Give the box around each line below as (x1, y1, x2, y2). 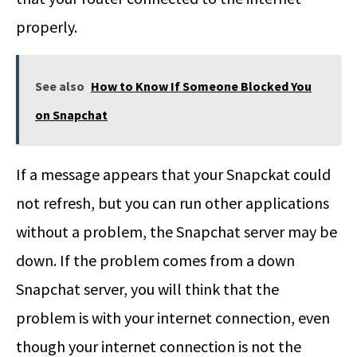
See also (35, 77, 84, 94)
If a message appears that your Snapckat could (16, 163, 331, 184)
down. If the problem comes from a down (16, 249, 295, 270)
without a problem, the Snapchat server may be (16, 221, 337, 241)
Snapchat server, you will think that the (16, 278, 279, 299)
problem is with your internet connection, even (16, 307, 330, 328)
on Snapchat (35, 106, 108, 123)
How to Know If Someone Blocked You (91, 77, 312, 94)
